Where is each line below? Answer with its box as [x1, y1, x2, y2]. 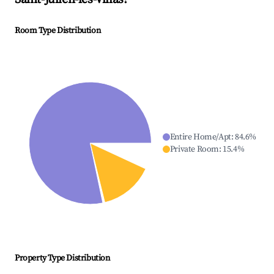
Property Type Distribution [15, 253, 110, 264]
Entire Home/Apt [169, 131, 231, 143]
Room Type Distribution [15, 25, 101, 37]
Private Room [169, 144, 219, 155]
